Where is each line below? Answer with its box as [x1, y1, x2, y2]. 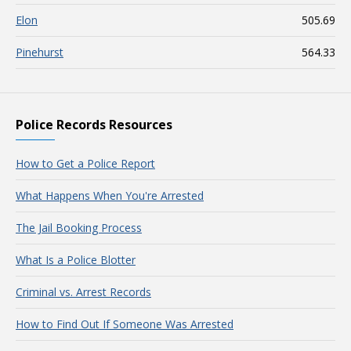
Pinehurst [16, 45, 63, 60]
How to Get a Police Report [16, 156, 155, 171]
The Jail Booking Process [16, 220, 142, 235]
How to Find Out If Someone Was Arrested [16, 317, 233, 331]
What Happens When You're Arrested [16, 188, 204, 203]
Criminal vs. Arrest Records [16, 284, 151, 299]
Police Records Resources [16, 116, 172, 133]
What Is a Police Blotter [16, 252, 136, 267]
